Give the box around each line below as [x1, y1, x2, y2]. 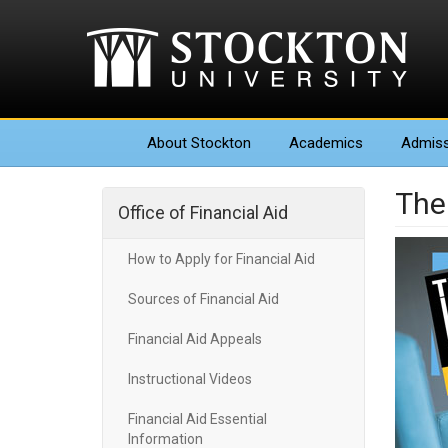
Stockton [187, 134, 251, 152]
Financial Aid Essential [128, 411, 267, 427]
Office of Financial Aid [118, 202, 288, 223]
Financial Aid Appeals [128, 331, 262, 347]
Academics [289, 134, 363, 152]
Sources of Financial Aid [128, 291, 279, 307]
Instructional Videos [128, 371, 252, 387]
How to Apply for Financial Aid [128, 251, 315, 267]
